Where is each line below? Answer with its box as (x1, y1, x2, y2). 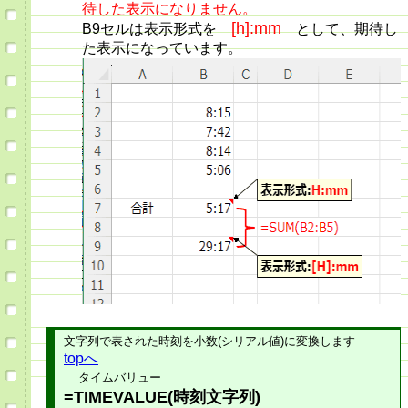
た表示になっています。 (82, 40, 242, 56)
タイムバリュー (78, 371, 161, 385)
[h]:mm (231, 19, 281, 38)
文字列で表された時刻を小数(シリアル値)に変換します (64, 334, 355, 349)
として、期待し (281, 21, 398, 37)
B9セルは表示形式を (82, 21, 231, 37)
